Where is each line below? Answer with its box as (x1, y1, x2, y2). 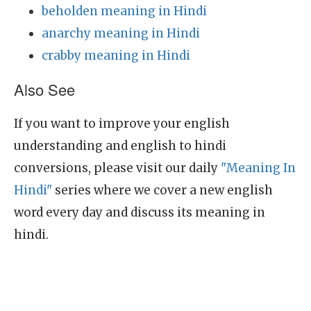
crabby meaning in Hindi (42, 48, 190, 63)
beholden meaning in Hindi (42, 3, 207, 19)
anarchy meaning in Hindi (42, 26, 200, 41)
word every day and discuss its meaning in (14, 205, 265, 220)
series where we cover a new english (52, 183, 273, 198)
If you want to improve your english (14, 116, 230, 131)
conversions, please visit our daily (14, 160, 221, 176)
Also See (14, 78, 75, 100)
